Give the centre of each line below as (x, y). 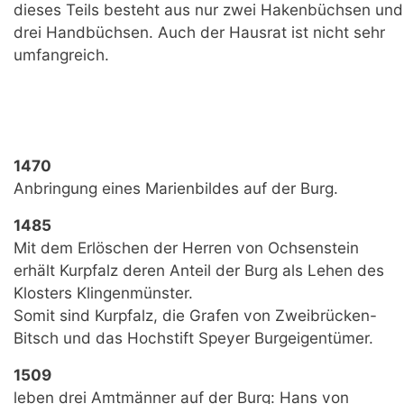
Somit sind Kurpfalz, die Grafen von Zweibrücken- (195, 315)
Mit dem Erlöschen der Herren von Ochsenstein (186, 247)
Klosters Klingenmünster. (103, 292)
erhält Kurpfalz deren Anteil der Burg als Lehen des (199, 270)
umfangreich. (61, 54)
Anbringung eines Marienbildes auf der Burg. (176, 188)
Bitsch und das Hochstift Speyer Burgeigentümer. (193, 337)
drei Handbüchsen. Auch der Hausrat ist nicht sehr (199, 32)
